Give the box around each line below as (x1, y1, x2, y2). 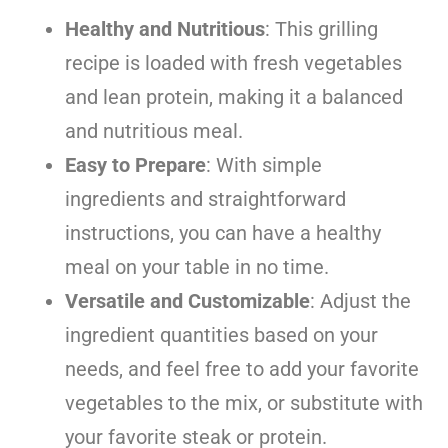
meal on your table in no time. (65, 254, 329, 279)
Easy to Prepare (65, 152, 206, 177)
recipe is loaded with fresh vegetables (65, 50, 402, 75)
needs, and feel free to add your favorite (65, 356, 419, 381)
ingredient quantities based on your (65, 322, 378, 347)
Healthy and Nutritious (65, 16, 265, 41)
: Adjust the (310, 288, 411, 313)
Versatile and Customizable (65, 288, 310, 313)
